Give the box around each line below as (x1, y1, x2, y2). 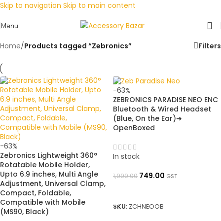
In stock (113, 151, 140, 161)
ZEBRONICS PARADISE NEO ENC (113, 94, 218, 105)
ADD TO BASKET (119, 184, 171, 194)
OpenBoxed (113, 122, 155, 133)
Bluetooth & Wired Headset (113, 104, 211, 114)
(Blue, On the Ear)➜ (113, 113, 182, 123)
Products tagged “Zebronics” (24, 41, 132, 51)
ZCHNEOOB (129, 202, 164, 211)
